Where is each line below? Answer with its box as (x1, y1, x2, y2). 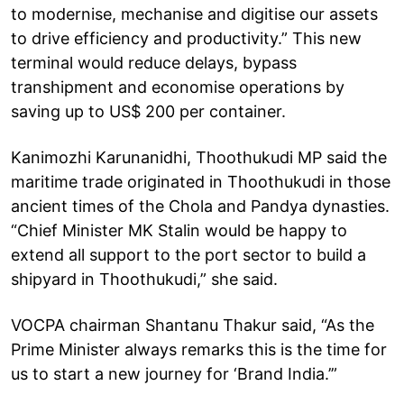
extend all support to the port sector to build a (11, 244, 366, 264)
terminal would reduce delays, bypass (11, 52, 297, 72)
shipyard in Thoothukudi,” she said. (11, 269, 278, 289)
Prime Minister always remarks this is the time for (11, 339, 387, 359)
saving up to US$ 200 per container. (11, 101, 286, 121)
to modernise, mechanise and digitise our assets (11, 4, 378, 23)
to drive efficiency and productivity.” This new (11, 28, 362, 48)
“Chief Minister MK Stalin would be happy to (11, 220, 347, 240)
